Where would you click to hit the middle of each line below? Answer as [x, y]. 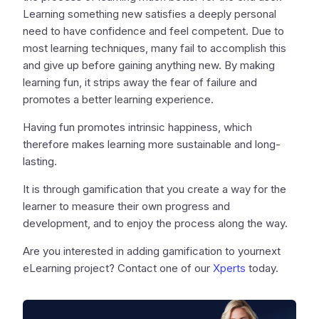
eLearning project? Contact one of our [118, 268]
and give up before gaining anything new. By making [149, 66]
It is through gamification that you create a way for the [155, 189]
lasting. [40, 162]
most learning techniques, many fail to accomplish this [155, 48]
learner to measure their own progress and [126, 206]
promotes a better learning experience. [118, 100]
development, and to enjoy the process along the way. [155, 224]
